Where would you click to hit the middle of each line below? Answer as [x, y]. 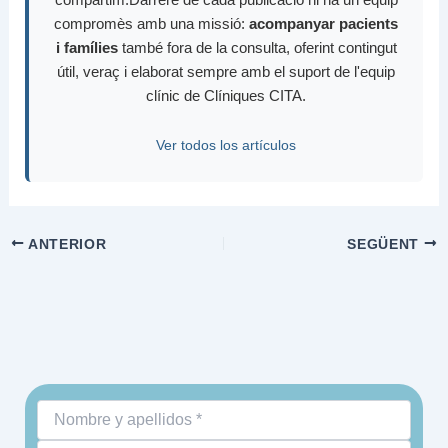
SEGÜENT [385, 244]
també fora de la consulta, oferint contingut [257, 47]
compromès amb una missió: [151, 23]
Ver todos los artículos [226, 145]
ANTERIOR [65, 244]
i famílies [86, 47]
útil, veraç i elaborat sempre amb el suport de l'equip [226, 71]
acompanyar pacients [323, 23]
